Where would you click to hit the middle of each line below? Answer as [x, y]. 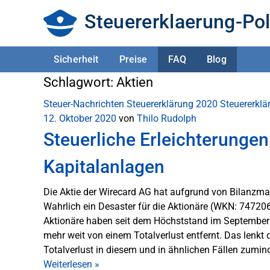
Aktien [135, 82]
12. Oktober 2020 [80, 118]
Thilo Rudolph [167, 118]
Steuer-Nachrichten [84, 104]
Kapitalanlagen [104, 167]
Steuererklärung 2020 [172, 104]
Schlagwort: [80, 82]
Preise [133, 59]
